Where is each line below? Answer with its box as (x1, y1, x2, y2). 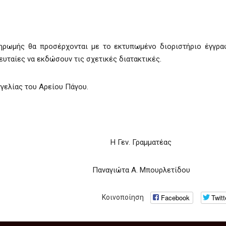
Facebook (161, 193, 190, 202)
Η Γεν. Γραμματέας (110, 138, 172, 147)
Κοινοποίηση (102, 193, 144, 201)
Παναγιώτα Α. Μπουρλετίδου (92, 165, 190, 175)
